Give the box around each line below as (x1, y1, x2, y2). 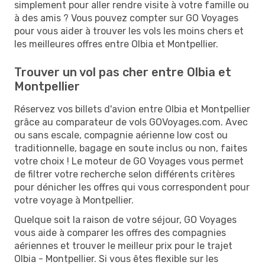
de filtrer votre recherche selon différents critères (14, 168, 235, 180)
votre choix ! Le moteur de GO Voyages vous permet (14, 155, 244, 167)
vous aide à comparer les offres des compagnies (14, 227, 226, 238)
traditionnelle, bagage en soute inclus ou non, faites (14, 142, 247, 154)
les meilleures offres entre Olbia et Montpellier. (14, 38, 218, 50)
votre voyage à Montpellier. (14, 194, 134, 206)
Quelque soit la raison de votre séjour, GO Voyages (14, 214, 237, 225)
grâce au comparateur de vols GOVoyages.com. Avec (14, 116, 248, 128)
